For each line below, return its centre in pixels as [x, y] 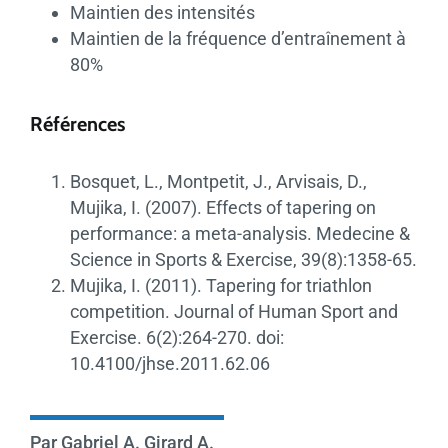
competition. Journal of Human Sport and [233, 311]
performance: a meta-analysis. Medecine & [239, 233]
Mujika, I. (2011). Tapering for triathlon [220, 285]
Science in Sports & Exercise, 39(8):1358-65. [243, 259]
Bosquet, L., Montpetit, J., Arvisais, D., [218, 181]
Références [77, 123]
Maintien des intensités [162, 13]
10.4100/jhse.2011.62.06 [169, 363]
